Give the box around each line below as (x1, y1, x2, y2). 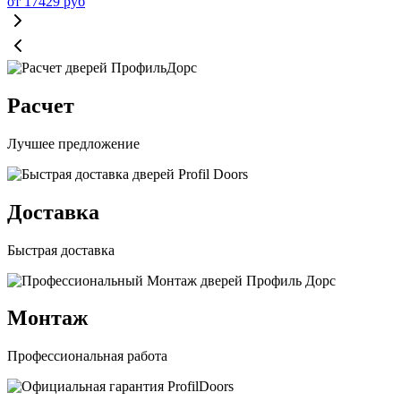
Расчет (7, 93, 74, 117)
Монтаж (7, 306, 88, 330)
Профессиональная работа (7, 348, 167, 364)
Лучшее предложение (7, 135, 140, 151)
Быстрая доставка (7, 242, 115, 258)
